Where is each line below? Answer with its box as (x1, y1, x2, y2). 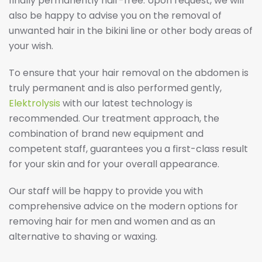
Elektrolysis (9, 96, 60, 111)
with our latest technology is (60, 96, 192, 111)
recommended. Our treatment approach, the (9, 112, 219, 126)
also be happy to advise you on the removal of (9, 9, 222, 23)
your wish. (9, 39, 53, 53)
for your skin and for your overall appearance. (9, 157, 219, 171)
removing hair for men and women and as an (9, 215, 215, 229)
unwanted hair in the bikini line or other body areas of (9, 24, 253, 38)
